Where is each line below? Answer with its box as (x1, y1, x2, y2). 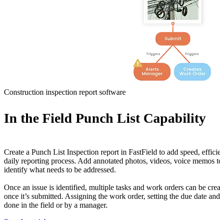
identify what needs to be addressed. (4, 165, 116, 174)
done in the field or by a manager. (4, 201, 108, 209)
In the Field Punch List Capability (4, 110, 206, 126)
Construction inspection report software (4, 88, 126, 96)
